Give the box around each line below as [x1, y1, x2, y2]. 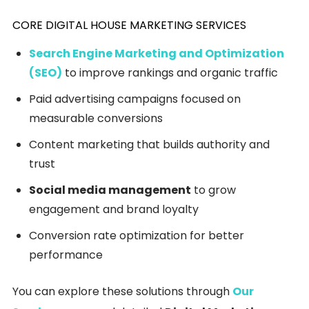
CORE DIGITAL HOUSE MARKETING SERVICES [12, 17, 246, 33]
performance [29, 247, 103, 263]
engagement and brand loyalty [29, 201, 199, 217]
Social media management [29, 182, 191, 198]
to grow [191, 182, 236, 198]
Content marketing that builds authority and [29, 137, 270, 152]
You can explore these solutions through [12, 283, 232, 299]
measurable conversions [29, 110, 163, 126]
